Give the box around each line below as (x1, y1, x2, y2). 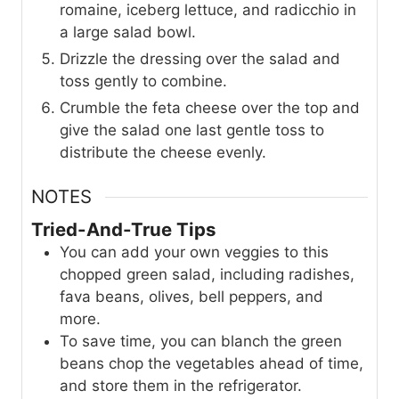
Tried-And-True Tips (31, 217, 216, 240)
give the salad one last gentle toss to (60, 121, 324, 140)
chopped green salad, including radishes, (60, 265, 354, 283)
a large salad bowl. (60, 23, 196, 42)
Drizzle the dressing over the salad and (60, 50, 340, 69)
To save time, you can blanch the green (60, 331, 342, 350)
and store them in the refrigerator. (60, 376, 302, 395)
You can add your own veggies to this (60, 242, 329, 261)
